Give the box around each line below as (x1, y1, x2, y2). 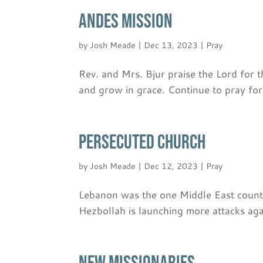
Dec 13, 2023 (144, 39, 198, 51)
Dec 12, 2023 (144, 160, 198, 172)
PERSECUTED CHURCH (79, 130, 206, 154)
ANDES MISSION (79, 9, 173, 33)
